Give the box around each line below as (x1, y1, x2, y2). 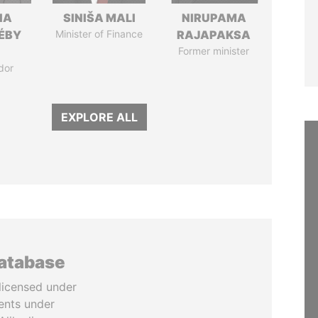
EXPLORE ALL (60, 110, 138, 124)
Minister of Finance (55, 28, 143, 40)
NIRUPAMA (181, 11, 246, 25)
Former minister (178, 45, 250, 57)
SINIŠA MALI (62, 11, 136, 25)
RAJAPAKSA (177, 28, 251, 42)
